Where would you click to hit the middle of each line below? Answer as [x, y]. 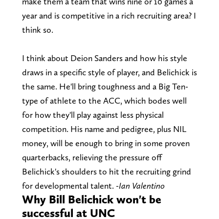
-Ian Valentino [140, 185]
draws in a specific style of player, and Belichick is [109, 72]
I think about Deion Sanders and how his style [104, 58]
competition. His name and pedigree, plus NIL [104, 129]
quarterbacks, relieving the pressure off [92, 157]
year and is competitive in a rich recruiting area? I [109, 15]
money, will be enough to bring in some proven [106, 143]
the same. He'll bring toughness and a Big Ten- [105, 86]
